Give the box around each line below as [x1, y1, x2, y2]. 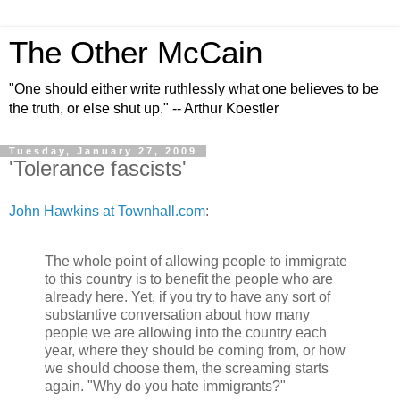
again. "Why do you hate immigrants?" [45, 378, 286, 394]
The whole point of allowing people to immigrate [45, 253, 347, 269]
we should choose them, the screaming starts [45, 360, 329, 376]
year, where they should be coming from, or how [45, 342, 346, 358]
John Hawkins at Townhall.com [9, 203, 205, 219]
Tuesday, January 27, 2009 [9, 146, 197, 156]
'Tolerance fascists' [9, 156, 187, 180]
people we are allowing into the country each [45, 324, 327, 340]
